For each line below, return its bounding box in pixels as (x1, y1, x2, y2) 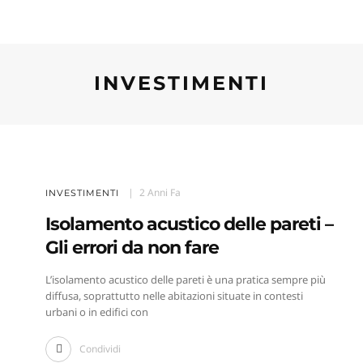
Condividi (79, 342, 121, 357)
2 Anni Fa (139, 186, 181, 200)
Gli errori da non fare (45, 237, 219, 259)
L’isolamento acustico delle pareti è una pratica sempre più (45, 272, 326, 288)
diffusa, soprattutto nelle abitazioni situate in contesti (45, 288, 303, 304)
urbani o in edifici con (45, 305, 148, 320)
